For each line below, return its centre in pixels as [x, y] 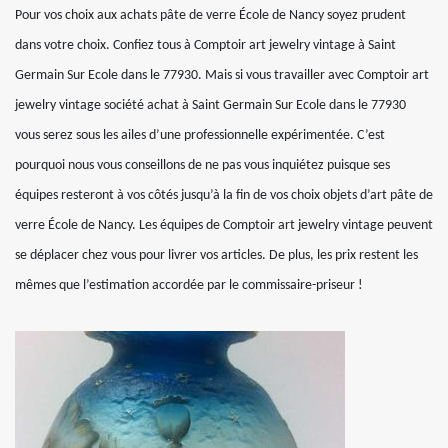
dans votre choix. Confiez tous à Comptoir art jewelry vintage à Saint [205, 45]
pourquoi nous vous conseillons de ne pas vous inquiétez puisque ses [202, 165]
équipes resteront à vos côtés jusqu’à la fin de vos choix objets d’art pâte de [224, 195]
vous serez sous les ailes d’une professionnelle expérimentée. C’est [200, 135]
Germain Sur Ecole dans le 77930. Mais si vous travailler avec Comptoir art [222, 75]
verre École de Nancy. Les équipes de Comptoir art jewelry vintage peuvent [224, 225]
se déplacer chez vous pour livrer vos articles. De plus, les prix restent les [216, 255]
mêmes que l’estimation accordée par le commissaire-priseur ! [189, 285]
